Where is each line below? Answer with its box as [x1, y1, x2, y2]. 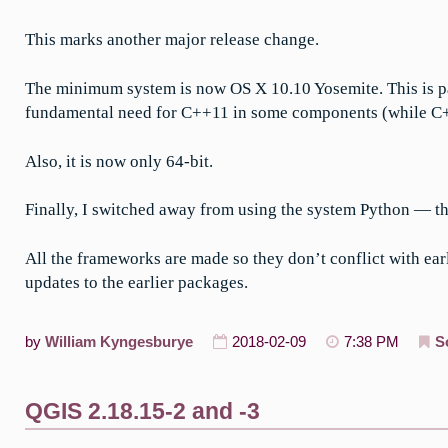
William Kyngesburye [45, 333, 193, 350]
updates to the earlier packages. [25, 273, 248, 293]
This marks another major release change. [25, 30, 319, 50]
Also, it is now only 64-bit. [25, 151, 213, 171]
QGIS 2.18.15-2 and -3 [25, 397, 260, 424]
